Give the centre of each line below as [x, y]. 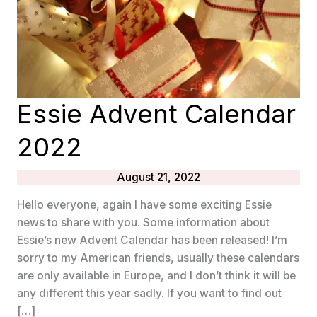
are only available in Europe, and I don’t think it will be [156, 276]
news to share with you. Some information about [143, 223]
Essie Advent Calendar [156, 114]
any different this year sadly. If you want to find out [149, 294]
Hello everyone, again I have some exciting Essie [144, 205]
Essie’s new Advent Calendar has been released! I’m [152, 241]
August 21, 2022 [158, 177]
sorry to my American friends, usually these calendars [158, 258]
